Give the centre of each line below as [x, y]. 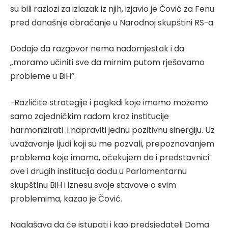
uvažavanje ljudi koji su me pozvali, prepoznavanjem [112, 144]
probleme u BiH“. [43, 76]
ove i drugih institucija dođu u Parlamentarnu [98, 171]
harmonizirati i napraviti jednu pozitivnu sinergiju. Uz [112, 130]
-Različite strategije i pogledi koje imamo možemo [109, 102]
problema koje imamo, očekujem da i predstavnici [110, 157]
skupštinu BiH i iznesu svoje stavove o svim [93, 185]
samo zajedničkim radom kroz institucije [90, 116]
